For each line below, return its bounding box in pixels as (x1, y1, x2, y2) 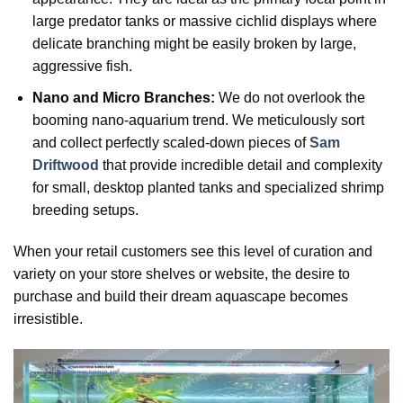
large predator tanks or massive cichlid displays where (31, 13, 377, 30)
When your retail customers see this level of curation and (13, 243, 372, 259)
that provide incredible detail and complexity (98, 157, 382, 174)
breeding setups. (31, 202, 139, 219)
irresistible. (13, 310, 83, 327)
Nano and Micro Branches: (31, 90, 215, 106)
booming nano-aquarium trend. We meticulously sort (31, 112, 364, 129)
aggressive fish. (31, 58, 132, 75)
